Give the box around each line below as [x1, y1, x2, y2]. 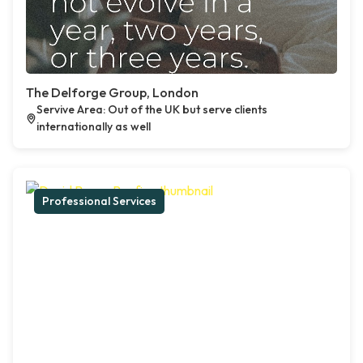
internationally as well [36, 119, 151, 135]
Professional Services [42, 194, 156, 209]
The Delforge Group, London [26, 84, 199, 101]
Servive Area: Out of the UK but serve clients [36, 102, 267, 117]
